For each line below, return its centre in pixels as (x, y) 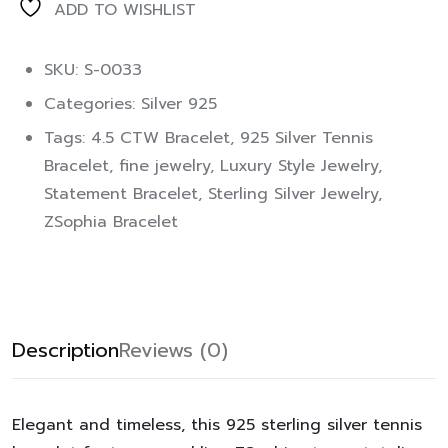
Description (65, 350)
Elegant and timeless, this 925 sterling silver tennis (217, 425)
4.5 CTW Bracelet (160, 138)
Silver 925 (179, 104)
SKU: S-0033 (93, 70)
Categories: (92, 104)
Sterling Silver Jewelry (293, 194)
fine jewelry (164, 166)
